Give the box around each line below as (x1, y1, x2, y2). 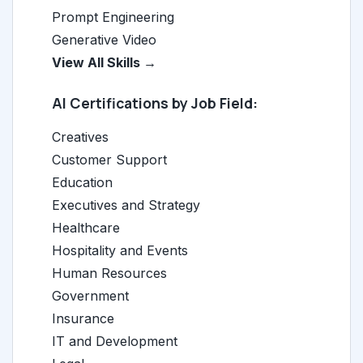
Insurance (52, 310, 114, 327)
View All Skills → (52, 54, 156, 70)
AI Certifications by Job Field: (52, 93, 258, 113)
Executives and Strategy (52, 197, 200, 213)
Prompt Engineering (52, 9, 174, 25)
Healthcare (52, 220, 120, 236)
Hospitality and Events (52, 242, 188, 258)
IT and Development (52, 333, 177, 349)
